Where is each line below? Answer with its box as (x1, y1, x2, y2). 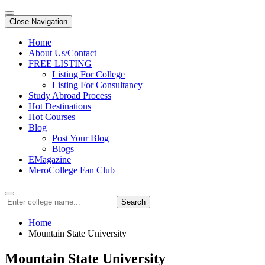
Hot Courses (28, 112, 75, 122)
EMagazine (28, 154, 71, 164)
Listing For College (52, 69, 125, 79)
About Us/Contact (28, 48, 96, 58)
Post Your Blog (52, 133, 109, 143)
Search (121, 198, 146, 206)
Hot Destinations (28, 101, 91, 111)
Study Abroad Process (28, 91, 111, 101)
